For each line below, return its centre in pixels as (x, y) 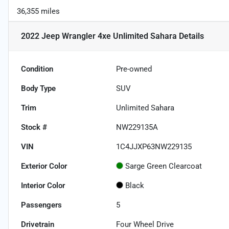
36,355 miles (38, 12)
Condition (37, 69)
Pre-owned (134, 69)
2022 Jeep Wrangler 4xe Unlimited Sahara (99, 36)
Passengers (41, 205)
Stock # (34, 128)
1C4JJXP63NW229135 (154, 147)
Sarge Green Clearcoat (164, 166)
